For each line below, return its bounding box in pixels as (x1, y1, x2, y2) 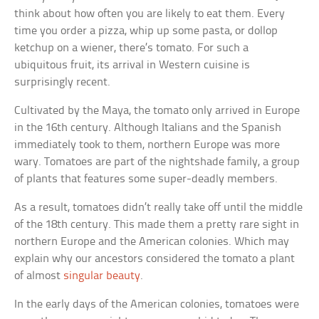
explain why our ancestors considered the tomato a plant (14, 253, 296, 266)
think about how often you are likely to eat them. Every (14, 8, 286, 21)
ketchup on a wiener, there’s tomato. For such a (14, 42, 249, 55)
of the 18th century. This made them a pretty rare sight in (14, 219, 300, 231)
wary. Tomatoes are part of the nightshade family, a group (14, 156, 300, 169)
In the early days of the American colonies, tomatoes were (14, 298, 300, 311)
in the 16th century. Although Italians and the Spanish (14, 122, 282, 135)
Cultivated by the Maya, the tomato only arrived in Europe (14, 105, 300, 117)
